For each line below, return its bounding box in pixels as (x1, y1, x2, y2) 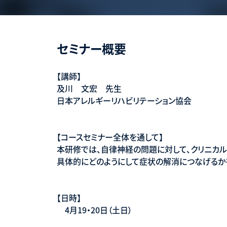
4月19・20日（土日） (57, 203, 132, 216)
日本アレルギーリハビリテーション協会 (57, 94, 192, 106)
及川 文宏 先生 (57, 82, 122, 94)
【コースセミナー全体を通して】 (57, 130, 163, 143)
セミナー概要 (57, 39, 126, 57)
